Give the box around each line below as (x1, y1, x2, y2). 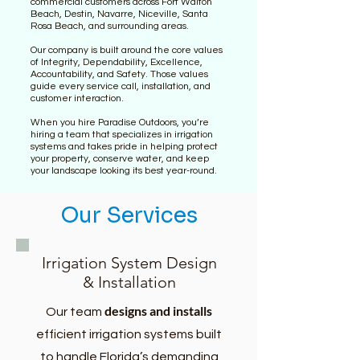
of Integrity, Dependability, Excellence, (31, 57, 202, 67)
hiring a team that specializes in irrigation (31, 129, 213, 140)
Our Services (59, 202, 198, 229)
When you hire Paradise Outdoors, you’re (31, 117, 209, 128)
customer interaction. (31, 93, 124, 104)
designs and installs (104, 303, 212, 318)
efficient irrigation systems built (36, 328, 222, 341)
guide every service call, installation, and (31, 81, 211, 92)
